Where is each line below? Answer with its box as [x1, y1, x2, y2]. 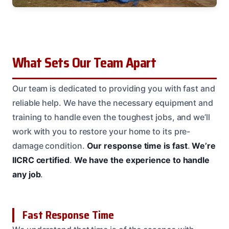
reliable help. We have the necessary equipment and [12, 98, 214, 108]
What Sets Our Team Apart [12, 52, 156, 74]
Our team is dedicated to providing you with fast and [12, 83, 215, 94]
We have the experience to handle [74, 155, 210, 166]
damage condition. [12, 141, 87, 151]
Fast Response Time [22, 207, 114, 224]
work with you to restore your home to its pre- [12, 126, 191, 137]
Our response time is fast [86, 141, 188, 151]
